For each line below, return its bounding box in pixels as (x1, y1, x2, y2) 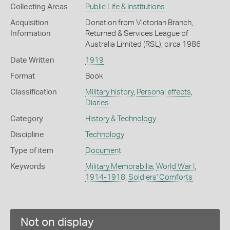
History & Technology (85, 114, 156, 123)
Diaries (85, 99, 109, 107)
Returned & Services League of (85, 29, 188, 37)
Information (10, 29, 51, 37)
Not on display (21, 216, 94, 228)
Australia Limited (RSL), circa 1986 (85, 40, 201, 48)
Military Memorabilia (85, 162, 153, 170)
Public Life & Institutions (85, 3, 165, 11)
